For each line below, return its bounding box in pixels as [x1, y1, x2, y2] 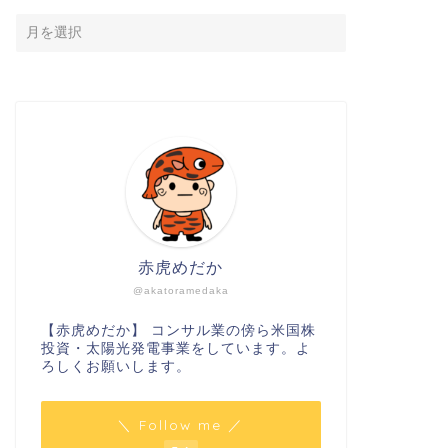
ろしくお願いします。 [40, 359, 191, 375]
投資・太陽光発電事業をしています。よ [40, 341, 311, 357]
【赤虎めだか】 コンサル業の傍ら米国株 [40, 323, 316, 339]
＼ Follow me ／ [117, 416, 245, 434]
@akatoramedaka [132, 285, 229, 297]
